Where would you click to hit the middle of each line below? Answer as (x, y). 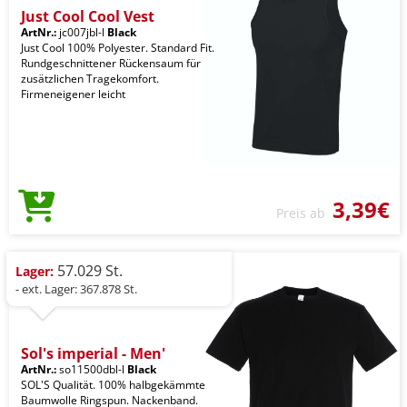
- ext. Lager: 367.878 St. (76, 288)
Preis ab (304, 213)
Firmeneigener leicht (73, 94)
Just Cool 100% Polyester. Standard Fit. (118, 47)
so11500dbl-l (92, 369)
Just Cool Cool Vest (88, 16)
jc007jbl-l (82, 32)
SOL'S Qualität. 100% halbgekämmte (113, 384)
